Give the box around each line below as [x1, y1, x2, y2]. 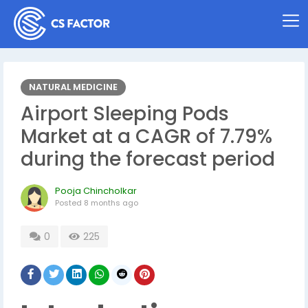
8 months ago [84, 197, 138, 208]
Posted [55, 197, 84, 208]
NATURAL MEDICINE [29, 80, 118, 93]
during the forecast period [21, 146, 275, 173]
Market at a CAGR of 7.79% [21, 123, 272, 150]
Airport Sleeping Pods [21, 100, 229, 127]
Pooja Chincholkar [55, 184, 137, 197]
